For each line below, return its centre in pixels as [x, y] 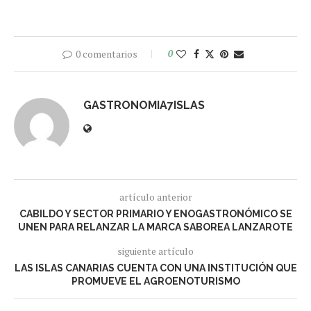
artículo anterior [155, 197]
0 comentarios [106, 54]
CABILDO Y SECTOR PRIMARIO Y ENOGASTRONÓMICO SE [155, 214]
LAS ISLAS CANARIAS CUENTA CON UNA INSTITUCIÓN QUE [155, 268]
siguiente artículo [155, 251]
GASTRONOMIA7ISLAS [144, 106]
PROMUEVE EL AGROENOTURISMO [155, 281]
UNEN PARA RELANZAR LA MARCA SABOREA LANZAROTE [155, 227]
